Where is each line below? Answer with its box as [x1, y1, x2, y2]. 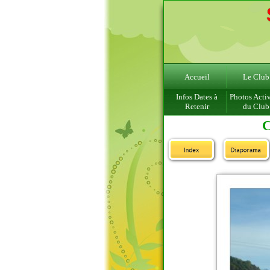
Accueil [184, 72, 210, 81]
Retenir [184, 102, 209, 111]
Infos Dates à [176, 92, 218, 101]
